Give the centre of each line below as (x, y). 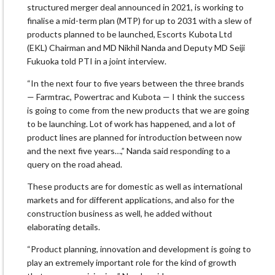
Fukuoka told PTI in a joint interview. (97, 61)
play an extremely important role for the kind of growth (132, 263)
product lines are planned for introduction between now (134, 137)
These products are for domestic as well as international (135, 187)
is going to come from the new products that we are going (138, 110)
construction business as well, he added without (120, 214)
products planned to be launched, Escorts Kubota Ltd (130, 34)
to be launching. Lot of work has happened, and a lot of (131, 124)
